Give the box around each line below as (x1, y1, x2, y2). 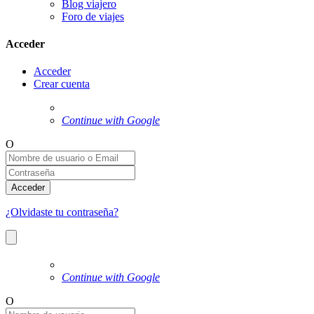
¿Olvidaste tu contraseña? (6, 206, 118, 219)
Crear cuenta (34, 78, 90, 90)
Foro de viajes (62, 10, 124, 22)
